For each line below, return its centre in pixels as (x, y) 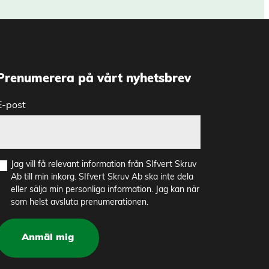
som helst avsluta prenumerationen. (79, 202)
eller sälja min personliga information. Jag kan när (105, 190)
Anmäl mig (47, 238)
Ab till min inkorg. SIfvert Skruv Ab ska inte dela (102, 177)
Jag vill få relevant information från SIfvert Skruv (103, 165)
